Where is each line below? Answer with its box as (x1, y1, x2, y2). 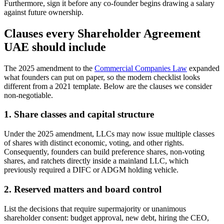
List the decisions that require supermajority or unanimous (4, 204, 186, 213)
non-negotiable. (4, 90, 53, 99)
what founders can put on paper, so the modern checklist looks (4, 72, 200, 81)
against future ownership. (4, 7, 83, 16)
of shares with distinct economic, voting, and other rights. (4, 138, 184, 147)
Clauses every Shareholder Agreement (4, 26, 200, 40)
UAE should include (4, 40, 106, 53)
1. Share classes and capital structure (4, 109, 154, 120)
